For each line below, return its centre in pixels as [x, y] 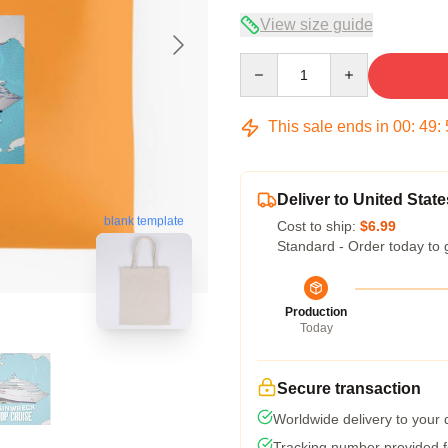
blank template [144, 221]
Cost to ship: [318, 226]
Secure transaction [349, 388]
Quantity [265, 62]
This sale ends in [328, 126]
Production [316, 312]
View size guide [316, 24]
